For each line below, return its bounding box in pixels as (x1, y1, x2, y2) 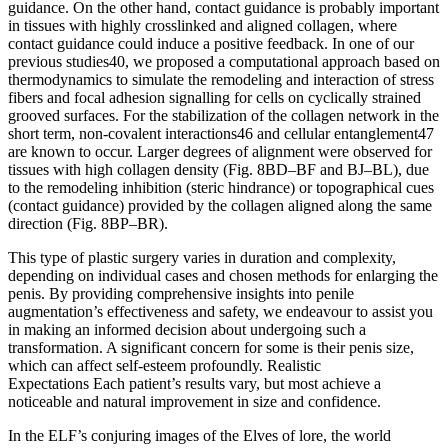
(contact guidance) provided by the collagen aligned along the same (8, 197, 432, 215)
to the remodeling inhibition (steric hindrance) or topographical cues (8, 179, 434, 197)
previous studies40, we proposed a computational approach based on (8, 53, 440, 71)
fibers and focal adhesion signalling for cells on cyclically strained (8, 89, 421, 107)
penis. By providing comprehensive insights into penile (8, 285, 354, 303)
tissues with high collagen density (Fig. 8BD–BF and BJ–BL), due (8, 161, 429, 179)
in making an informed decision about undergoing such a (8, 321, 366, 339)
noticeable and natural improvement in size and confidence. (8, 393, 381, 411)
